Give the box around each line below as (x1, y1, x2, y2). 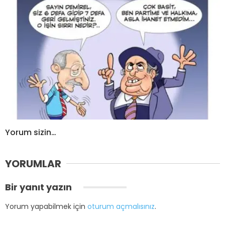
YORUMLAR (5, 156, 61, 171)
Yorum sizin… (5, 126, 56, 138)
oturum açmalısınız (87, 201, 155, 211)
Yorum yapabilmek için (5, 201, 87, 211)
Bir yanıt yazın (5, 180, 74, 193)
